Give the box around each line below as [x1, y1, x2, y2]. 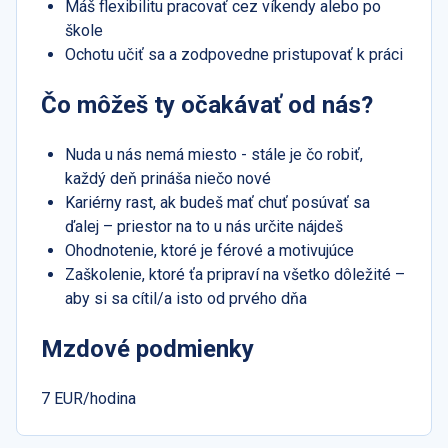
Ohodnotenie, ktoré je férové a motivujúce [65, 241, 354, 261]
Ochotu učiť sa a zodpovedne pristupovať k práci [65, 45, 403, 65]
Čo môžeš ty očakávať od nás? [41, 91, 373, 120]
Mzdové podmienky [41, 335, 254, 364]
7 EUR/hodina [41, 389, 136, 409]
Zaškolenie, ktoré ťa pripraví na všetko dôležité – [65, 265, 405, 285]
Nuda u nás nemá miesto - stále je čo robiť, [65, 145, 363, 165]
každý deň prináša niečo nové [65, 169, 271, 189]
